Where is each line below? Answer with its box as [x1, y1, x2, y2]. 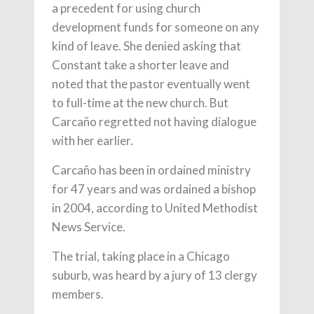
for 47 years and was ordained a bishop [52, 181, 256, 196]
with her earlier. [52, 132, 133, 148]
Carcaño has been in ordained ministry [52, 162, 251, 177]
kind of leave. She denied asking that [52, 38, 241, 53]
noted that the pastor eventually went [52, 76, 250, 91]
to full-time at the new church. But [52, 95, 228, 110]
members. [52, 286, 104, 301]
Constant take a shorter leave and [52, 57, 229, 72]
